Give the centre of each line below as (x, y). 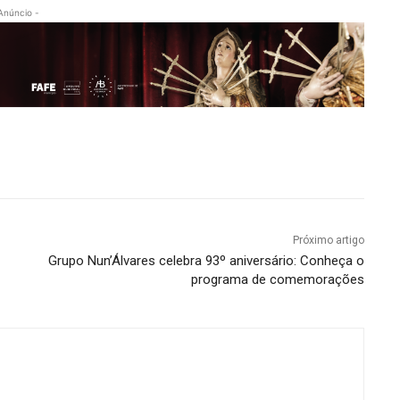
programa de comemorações (277, 280)
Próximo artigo (328, 241)
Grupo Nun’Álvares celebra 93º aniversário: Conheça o (206, 261)
